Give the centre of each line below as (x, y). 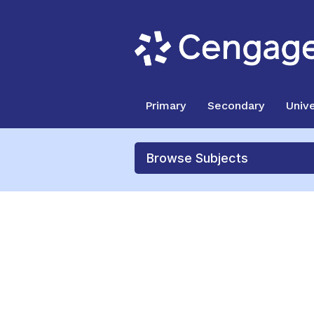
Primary (165, 105)
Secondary (236, 105)
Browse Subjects (197, 158)
